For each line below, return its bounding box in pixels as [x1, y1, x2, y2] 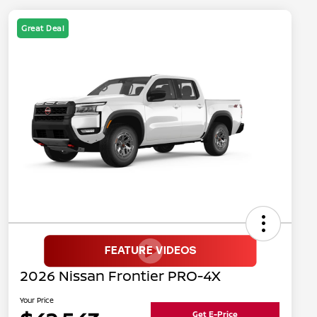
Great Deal [21, 23, 64, 34]
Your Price [20, 295, 54, 306]
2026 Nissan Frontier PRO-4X [20, 266, 221, 286]
